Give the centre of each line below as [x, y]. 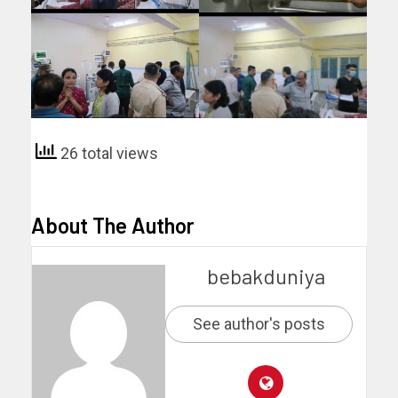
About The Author [113, 225]
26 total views [107, 154]
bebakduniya [266, 275]
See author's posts [259, 323]
